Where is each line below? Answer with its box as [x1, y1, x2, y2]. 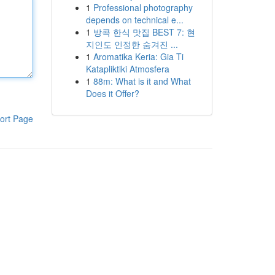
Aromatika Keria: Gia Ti [93, 50, 184, 63]
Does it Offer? [85, 87, 139, 99]
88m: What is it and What [93, 75, 191, 87]
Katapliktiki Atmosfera [85, 63, 169, 75]
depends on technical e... [85, 14, 184, 26]
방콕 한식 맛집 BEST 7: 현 [93, 26, 195, 38]
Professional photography [93, 1, 193, 14]
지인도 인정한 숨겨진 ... [85, 38, 178, 50]
